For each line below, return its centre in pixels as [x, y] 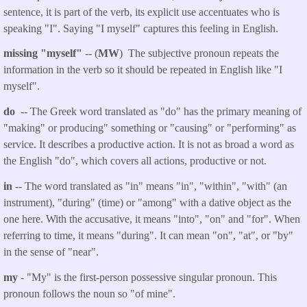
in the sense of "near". [51, 252]
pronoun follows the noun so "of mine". [91, 293]
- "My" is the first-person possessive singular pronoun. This [149, 277]
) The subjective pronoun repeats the [199, 53]
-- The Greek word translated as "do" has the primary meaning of [160, 112]
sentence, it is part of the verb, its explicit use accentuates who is [142, 12]
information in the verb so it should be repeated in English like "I [143, 70]
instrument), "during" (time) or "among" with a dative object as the [147, 202]
